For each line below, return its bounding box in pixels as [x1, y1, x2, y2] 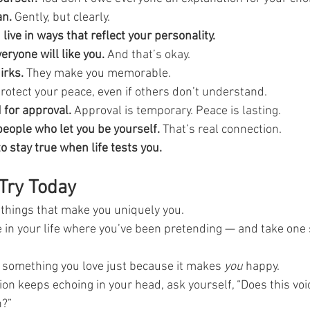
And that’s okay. [104, 47, 190, 62]
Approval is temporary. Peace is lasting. [71, 103, 281, 118]
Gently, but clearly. [12, 10, 110, 25]
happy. [243, 259, 280, 274]
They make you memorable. [24, 66, 171, 81]
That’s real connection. [160, 122, 282, 137]
